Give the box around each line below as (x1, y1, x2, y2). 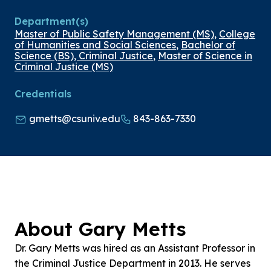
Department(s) (15, 15, 88, 27)
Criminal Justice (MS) (15, 60, 113, 73)
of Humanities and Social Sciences (15, 38, 176, 51)
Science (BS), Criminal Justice (15, 49, 153, 62)
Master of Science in (158, 49, 252, 62)
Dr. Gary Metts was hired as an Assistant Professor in (15, 241, 255, 254)
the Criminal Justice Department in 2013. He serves (15, 256, 250, 269)
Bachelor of (181, 38, 235, 51)
